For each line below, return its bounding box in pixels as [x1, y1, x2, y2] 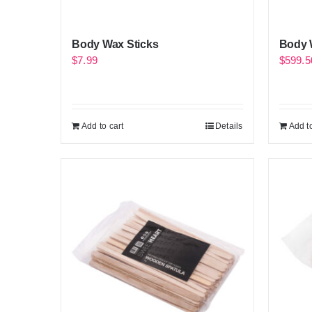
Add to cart [81, 121, 124, 131]
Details [214, 121, 243, 131]
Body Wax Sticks [72, 38, 159, 50]
